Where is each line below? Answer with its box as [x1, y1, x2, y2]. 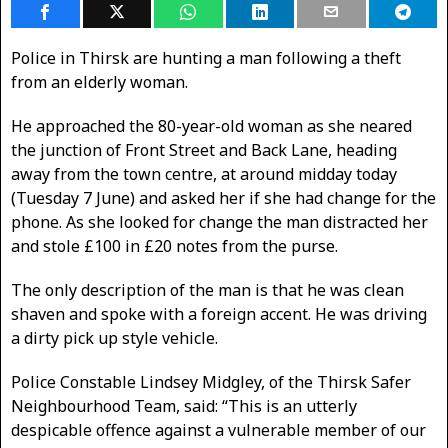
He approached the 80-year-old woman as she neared [11, 115, 412, 137]
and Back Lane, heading [219, 139, 397, 161]
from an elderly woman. [11, 71, 188, 93]
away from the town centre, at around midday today [11, 163, 397, 185]
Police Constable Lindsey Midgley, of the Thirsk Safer [11, 371, 411, 393]
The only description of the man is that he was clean [11, 279, 404, 301]
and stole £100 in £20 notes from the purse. [11, 235, 338, 257]
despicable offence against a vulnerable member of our [11, 419, 426, 441]
